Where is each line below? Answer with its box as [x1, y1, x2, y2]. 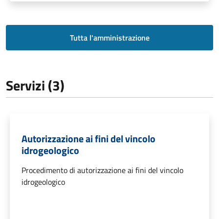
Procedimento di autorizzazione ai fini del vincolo [22, 164, 183, 176]
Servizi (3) [6, 74, 65, 96]
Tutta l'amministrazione [69, 31, 150, 44]
